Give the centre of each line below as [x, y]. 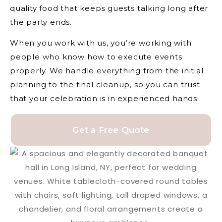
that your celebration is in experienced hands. [105, 99]
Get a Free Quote [111, 130]
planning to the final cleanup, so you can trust [105, 85]
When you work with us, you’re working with [101, 43]
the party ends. [41, 22]
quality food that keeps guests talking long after [109, 8]
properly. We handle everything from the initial [107, 71]
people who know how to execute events [96, 57]
